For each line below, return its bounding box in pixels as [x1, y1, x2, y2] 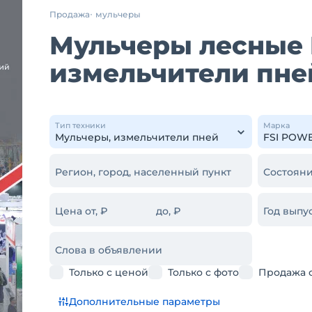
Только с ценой [69, 266, 148, 279]
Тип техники [55, 120, 106, 130]
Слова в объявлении [55, 244, 162, 256]
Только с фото [168, 266, 239, 279]
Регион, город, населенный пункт [55, 166, 231, 178]
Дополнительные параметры [69, 295, 220, 308]
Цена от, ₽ [55, 205, 108, 217]
